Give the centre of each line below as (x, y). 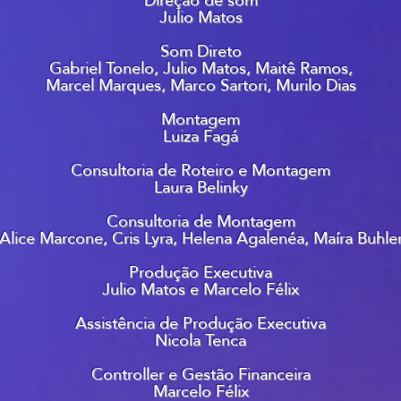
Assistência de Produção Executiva (200, 323)
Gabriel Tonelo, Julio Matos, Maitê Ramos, (200, 68)
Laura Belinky (200, 187)
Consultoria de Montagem (200, 221)
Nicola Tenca (200, 340)
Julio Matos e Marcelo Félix (200, 289)
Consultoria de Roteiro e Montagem (200, 170)
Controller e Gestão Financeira (200, 374)
